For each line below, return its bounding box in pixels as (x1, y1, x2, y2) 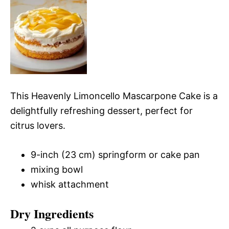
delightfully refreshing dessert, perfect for (10, 105, 193, 116)
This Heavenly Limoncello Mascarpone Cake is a (10, 90, 218, 101)
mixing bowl (31, 164, 83, 175)
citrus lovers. (10, 120, 65, 131)
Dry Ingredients (10, 204, 94, 222)
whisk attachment (31, 178, 109, 190)
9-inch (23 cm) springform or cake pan (31, 149, 200, 160)
